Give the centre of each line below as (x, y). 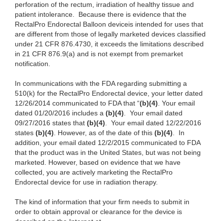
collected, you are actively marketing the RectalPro (94, 172)
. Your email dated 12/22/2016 (153, 123)
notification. (34, 64)
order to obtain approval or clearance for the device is (98, 212)
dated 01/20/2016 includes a (60, 113)
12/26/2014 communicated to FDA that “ (77, 103)
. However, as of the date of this (104, 133)
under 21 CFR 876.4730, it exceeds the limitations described (109, 44)
